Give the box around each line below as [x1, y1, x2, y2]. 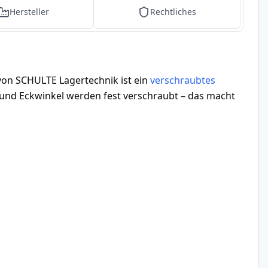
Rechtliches [150, 6, 196, 17]
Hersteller [9, 6, 49, 17]
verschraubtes [150, 74, 215, 87]
